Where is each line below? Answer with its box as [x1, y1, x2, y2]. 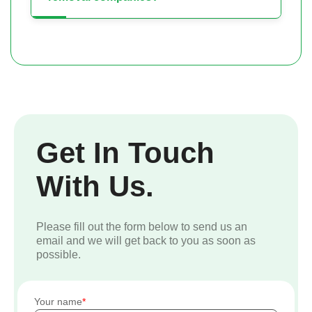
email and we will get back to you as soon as [36, 235, 256, 247]
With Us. [36, 170, 154, 203]
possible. [36, 249, 81, 261]
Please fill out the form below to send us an [36, 221, 247, 233]
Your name [34, 296, 82, 308]
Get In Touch [36, 136, 214, 170]
